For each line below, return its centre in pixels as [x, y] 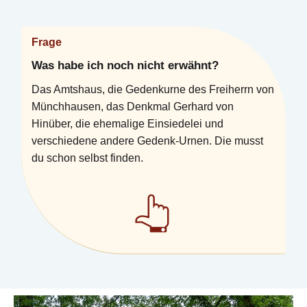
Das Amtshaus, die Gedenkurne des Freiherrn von [153, 90]
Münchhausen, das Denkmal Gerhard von [133, 107]
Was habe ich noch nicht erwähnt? [125, 66]
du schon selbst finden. [88, 158]
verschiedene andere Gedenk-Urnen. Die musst [148, 141]
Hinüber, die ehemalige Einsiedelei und [128, 124]
